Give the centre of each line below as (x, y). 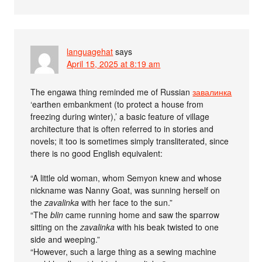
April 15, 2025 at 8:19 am (114, 63)
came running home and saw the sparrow (142, 214)
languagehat (90, 51)
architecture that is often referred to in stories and (122, 128)
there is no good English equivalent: (97, 153)
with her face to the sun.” (126, 202)
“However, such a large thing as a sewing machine (124, 251)
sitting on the (56, 227)
